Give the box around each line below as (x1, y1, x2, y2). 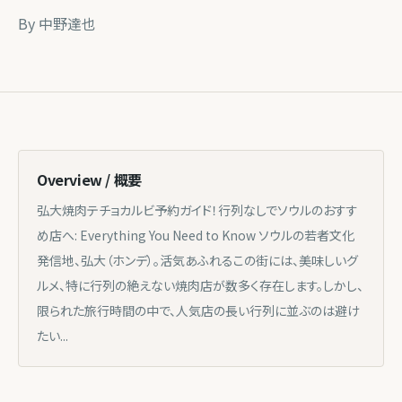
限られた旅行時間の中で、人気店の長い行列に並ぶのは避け (37, 301, 360, 319)
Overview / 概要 (37, 169, 142, 190)
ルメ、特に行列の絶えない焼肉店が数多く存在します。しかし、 (37, 276, 363, 294)
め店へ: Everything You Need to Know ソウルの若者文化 (37, 226, 354, 244)
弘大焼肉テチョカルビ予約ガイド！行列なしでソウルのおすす (37, 201, 358, 219)
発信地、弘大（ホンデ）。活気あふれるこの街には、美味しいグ (37, 251, 358, 269)
